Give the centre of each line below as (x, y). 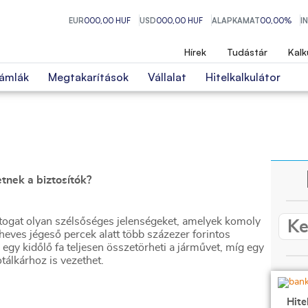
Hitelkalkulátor (243, 77)
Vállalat (167, 77)
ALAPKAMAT (236, 20)
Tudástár (247, 52)
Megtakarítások (88, 77)
